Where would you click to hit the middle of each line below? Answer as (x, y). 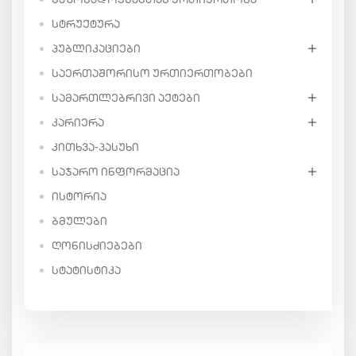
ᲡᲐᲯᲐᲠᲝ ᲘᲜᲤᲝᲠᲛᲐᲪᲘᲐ (116, 171)
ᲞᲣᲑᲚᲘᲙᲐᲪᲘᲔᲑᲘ (96, 48)
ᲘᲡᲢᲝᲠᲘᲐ (79, 196)
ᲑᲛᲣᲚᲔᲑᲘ (79, 221)
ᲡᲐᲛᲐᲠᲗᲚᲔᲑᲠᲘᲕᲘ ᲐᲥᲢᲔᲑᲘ (126, 97)
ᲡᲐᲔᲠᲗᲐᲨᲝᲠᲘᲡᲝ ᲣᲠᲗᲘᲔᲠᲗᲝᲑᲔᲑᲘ (152, 73)
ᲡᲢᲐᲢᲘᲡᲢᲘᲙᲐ (86, 270)
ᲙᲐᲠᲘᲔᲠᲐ (78, 122)
